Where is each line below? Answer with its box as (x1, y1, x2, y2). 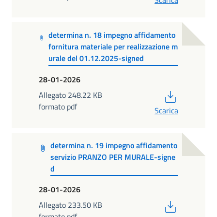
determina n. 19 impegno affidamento (50, 139, 177, 151)
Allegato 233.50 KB (39, 199, 102, 211)
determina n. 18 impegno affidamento (48, 29, 175, 41)
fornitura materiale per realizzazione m (48, 40, 178, 52)
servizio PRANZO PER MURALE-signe (50, 151, 175, 163)
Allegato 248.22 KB (39, 89, 102, 101)
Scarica (155, 104, 178, 116)
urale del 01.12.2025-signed (48, 52, 144, 64)
